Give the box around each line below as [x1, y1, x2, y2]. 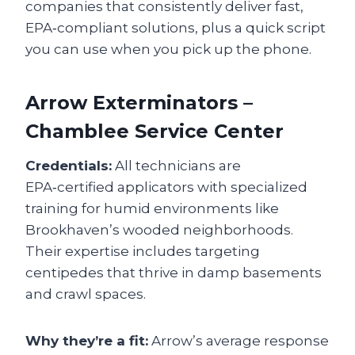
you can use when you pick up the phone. [25, 41, 311, 58]
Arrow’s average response [148, 333, 329, 349]
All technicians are [112, 158, 241, 174]
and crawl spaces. [25, 286, 146, 303]
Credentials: [25, 158, 112, 174]
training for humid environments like [25, 200, 279, 217]
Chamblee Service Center [25, 120, 284, 143]
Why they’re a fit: [25, 333, 148, 349]
